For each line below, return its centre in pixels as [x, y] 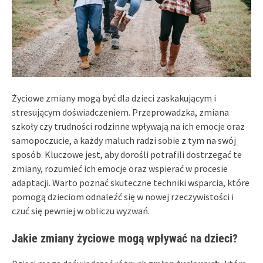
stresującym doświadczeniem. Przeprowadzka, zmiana [120, 112]
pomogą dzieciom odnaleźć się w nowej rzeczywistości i [123, 196]
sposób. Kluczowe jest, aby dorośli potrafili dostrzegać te [127, 154]
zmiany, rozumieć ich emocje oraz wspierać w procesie [120, 168]
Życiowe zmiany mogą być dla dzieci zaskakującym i [114, 98]
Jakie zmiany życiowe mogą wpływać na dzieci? [125, 238]
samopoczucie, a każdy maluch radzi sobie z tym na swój [124, 140]
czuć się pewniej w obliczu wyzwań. [81, 210]
